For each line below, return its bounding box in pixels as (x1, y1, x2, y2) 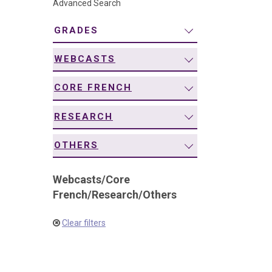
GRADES (54, 24, 98, 36)
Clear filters (62, 218, 106, 228)
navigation (36, 8, 80, 20)
